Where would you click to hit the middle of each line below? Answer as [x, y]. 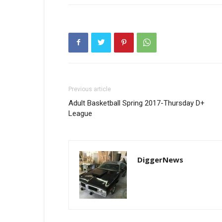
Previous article [90, 89]
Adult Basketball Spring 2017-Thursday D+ [137, 103]
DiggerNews [160, 159]
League [80, 113]
